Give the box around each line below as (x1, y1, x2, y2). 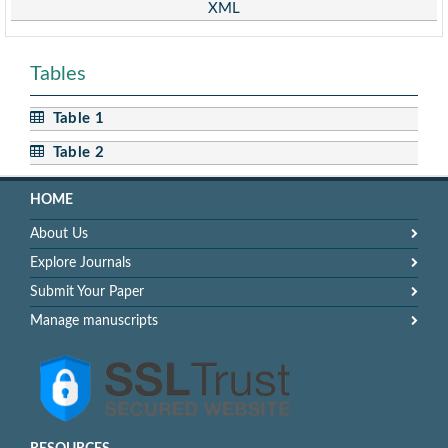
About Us (30, 227, 88, 242)
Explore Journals (30, 256, 131, 271)
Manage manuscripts (30, 314, 158, 329)
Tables (30, 64, 86, 85)
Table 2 (44, 145, 104, 161)
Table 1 (44, 111, 104, 127)
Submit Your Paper (30, 285, 144, 300)
